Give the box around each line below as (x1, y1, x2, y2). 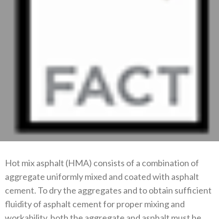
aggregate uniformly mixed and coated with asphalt (5, 171, 199, 182)
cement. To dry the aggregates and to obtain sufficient (5, 185, 212, 196)
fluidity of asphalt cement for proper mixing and (5, 198, 185, 209)
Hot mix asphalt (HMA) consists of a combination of (5, 157, 199, 168)
